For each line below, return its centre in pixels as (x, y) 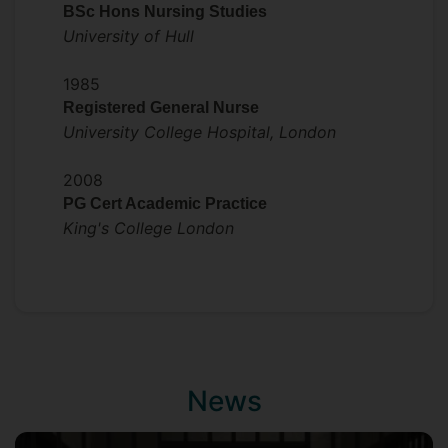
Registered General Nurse (161, 107)
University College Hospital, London (199, 132)
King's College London (148, 228)
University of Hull (128, 36)
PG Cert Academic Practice (165, 203)
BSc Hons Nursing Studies (165, 11)
